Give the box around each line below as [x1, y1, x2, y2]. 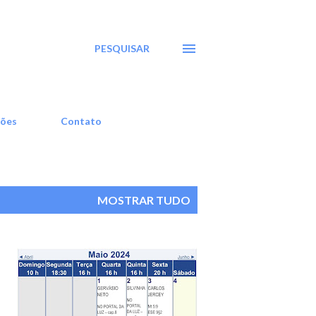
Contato [61, 115, 102, 127]
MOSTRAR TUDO [97, 193, 190, 207]
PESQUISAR [95, 42, 150, 54]
